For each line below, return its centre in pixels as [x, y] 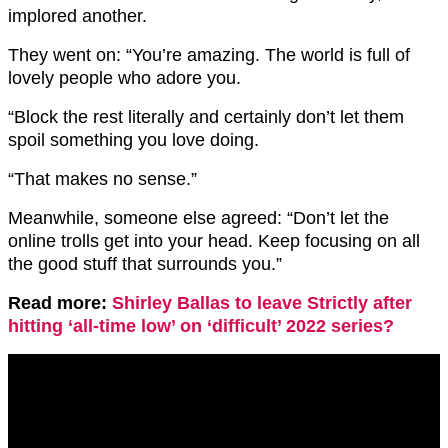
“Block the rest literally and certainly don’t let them [206, 116]
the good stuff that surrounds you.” [145, 263]
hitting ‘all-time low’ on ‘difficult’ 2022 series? [201, 325]
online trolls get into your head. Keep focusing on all [214, 240]
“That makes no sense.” [102, 178]
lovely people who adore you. [124, 77]
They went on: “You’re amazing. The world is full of [209, 54]
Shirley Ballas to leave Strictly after [262, 302]
